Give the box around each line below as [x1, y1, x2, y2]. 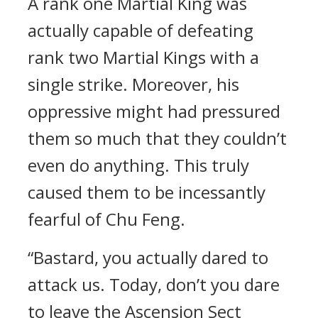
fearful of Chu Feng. [28, 207, 185, 231]
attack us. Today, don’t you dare [28, 273, 280, 296]
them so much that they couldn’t [28, 126, 287, 150]
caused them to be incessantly [28, 180, 265, 204]
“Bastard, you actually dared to [28, 246, 268, 269]
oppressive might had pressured [28, 99, 280, 123]
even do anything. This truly [28, 153, 249, 177]
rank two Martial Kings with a [28, 45, 259, 69]
